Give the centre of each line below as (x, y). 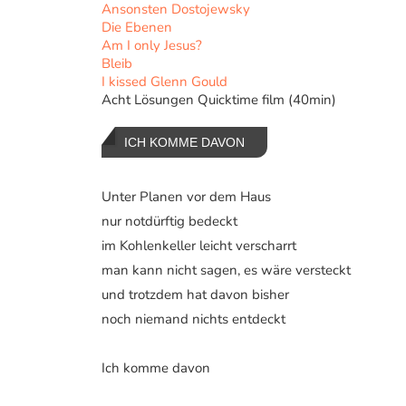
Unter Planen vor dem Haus (186, 196)
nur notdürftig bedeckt (169, 221)
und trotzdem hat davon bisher (195, 294)
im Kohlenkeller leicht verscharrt (199, 245)
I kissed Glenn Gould (164, 81)
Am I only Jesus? (152, 45)
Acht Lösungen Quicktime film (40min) (219, 99)
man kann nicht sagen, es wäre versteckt (226, 270)
